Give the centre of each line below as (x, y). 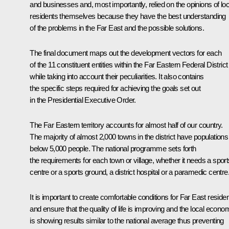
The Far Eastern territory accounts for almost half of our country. (126, 125)
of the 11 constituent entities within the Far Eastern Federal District (129, 64)
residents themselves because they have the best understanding (128, 16)
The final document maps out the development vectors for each (126, 53)
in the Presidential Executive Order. (83, 100)
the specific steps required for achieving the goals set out (115, 88)
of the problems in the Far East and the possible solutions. (117, 28)
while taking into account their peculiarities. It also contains (117, 76)
